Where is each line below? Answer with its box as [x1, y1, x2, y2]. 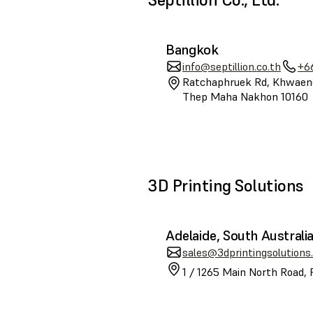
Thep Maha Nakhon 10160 [182, 89, 308, 103]
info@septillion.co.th [182, 59, 281, 73]
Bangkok [166, 41, 219, 59]
